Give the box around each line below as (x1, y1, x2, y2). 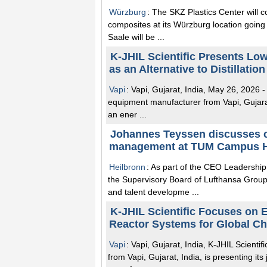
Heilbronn (109, 162, 145, 172)
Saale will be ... (108, 32, 164, 42)
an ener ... (108, 109, 147, 119)
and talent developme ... (108, 187, 199, 197)
